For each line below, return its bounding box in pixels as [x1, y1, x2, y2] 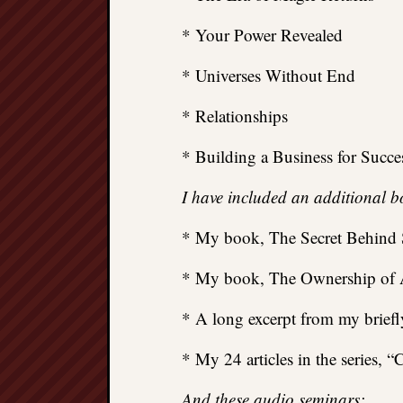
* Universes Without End [182, 64, 355, 86]
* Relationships [182, 104, 288, 127]
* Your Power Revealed [182, 23, 343, 46]
